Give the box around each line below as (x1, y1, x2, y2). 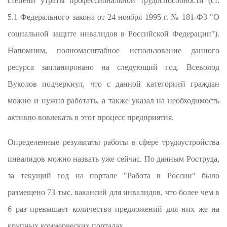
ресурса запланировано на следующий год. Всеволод (8, 63, 219, 72)
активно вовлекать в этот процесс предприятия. (8, 113, 174, 122)
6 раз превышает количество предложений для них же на (8, 205, 219, 214)
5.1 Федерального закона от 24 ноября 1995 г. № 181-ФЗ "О (8, 13, 219, 22)
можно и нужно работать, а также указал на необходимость (8, 96, 219, 105)
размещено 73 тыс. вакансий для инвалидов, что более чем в (8, 188, 219, 197)
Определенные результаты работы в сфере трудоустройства (8, 138, 219, 147)
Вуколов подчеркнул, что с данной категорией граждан (8, 80, 219, 89)
